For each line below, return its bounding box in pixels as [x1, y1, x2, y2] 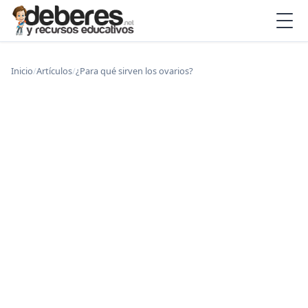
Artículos [36, 65, 72, 77]
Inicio [11, 65, 33, 77]
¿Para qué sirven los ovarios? [76, 65, 193, 77]
